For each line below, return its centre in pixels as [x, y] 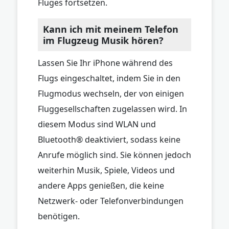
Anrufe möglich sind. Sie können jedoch [114, 155]
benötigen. [59, 216]
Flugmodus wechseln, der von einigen [111, 93]
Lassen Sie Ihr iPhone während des [105, 63]
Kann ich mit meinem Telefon [111, 29]
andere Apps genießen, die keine [101, 185]
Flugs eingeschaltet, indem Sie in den [109, 78]
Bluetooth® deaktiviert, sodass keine [109, 139]
